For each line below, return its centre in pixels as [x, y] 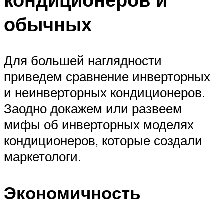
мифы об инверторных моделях [99, 125]
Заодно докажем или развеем [93, 109]
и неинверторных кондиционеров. [104, 93]
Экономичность [72, 193]
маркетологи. [42, 157]
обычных [48, 24]
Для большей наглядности [83, 61]
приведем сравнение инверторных [107, 77]
